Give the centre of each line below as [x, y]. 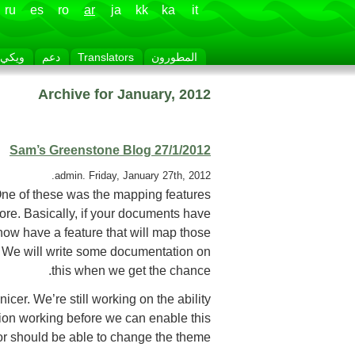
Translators [106, 57]
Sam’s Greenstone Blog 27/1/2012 [110, 151]
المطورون [174, 57]
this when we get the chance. [131, 270]
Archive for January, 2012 [124, 94]
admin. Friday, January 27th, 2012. [133, 175]
